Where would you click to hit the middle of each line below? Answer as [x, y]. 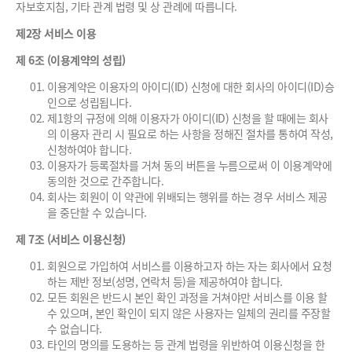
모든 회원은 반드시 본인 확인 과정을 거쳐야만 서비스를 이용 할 [187, 297]
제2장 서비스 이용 [56, 33]
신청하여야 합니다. [89, 149]
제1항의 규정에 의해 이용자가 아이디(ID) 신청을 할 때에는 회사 [188, 118]
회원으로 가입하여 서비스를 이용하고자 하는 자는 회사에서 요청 [189, 266]
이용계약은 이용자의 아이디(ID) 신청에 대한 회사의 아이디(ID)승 [191, 86]
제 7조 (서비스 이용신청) [71, 239]
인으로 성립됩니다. [89, 102]
